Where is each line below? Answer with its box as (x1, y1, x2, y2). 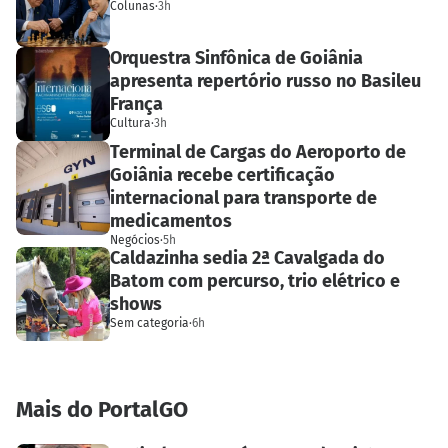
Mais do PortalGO (16, 395, 188, 423)
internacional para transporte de (110, 186, 377, 209)
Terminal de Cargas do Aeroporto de (110, 140, 406, 163)
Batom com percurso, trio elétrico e (110, 269, 400, 292)
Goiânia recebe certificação (110, 163, 335, 186)
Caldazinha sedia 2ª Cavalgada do (110, 246, 385, 269)
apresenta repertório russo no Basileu (110, 69, 421, 92)
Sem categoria (110, 315, 189, 330)
